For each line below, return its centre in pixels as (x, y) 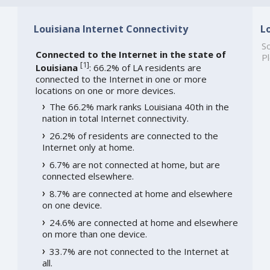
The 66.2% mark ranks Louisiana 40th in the (139, 107)
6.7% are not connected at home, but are (134, 165)
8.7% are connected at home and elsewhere (141, 194)
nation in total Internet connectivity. (115, 118)
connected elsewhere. (88, 176)
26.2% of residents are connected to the (133, 136)
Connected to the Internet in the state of (130, 55)
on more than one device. (94, 234)
